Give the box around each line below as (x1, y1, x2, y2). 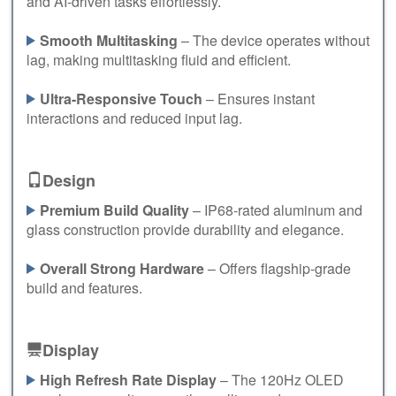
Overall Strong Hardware (40, 257, 204, 278)
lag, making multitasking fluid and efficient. (27, 49, 291, 70)
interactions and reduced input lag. (27, 107, 242, 128)
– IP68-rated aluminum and (189, 199, 362, 220)
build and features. (27, 277, 142, 298)
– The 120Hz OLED (217, 369, 344, 390)
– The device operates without (178, 29, 369, 50)
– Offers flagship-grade (204, 257, 351, 278)
